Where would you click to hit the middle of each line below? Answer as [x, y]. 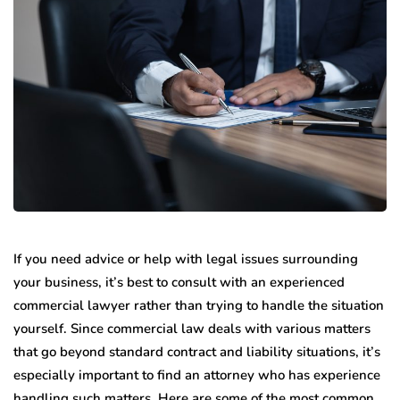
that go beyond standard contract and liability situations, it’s [197, 352]
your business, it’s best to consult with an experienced [179, 283]
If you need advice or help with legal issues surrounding [186, 259]
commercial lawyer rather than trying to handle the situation [199, 306]
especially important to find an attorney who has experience [197, 375]
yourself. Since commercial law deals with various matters [192, 329]
